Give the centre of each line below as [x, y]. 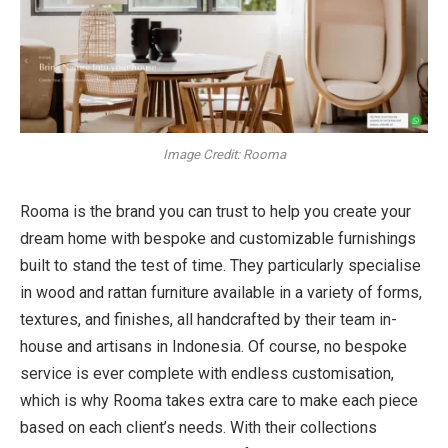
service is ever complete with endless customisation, [207, 373]
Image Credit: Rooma [224, 155]
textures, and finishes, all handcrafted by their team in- [208, 319]
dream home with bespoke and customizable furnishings [218, 238]
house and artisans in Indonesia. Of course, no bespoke [213, 346]
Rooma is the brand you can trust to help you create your [215, 211]
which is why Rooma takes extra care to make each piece [219, 400]
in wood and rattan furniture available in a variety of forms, [221, 292]
